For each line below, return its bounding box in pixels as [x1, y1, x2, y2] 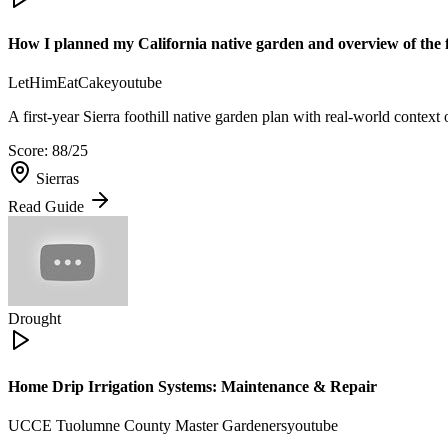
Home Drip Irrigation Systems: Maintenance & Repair [8, 377, 377, 395]
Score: [8, 142, 52, 160]
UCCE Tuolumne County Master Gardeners [8, 416, 287, 434]
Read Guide [8, 198, 88, 216]
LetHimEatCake [8, 74, 111, 92]
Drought [8, 310, 61, 328]
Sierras [36, 170, 79, 188]
